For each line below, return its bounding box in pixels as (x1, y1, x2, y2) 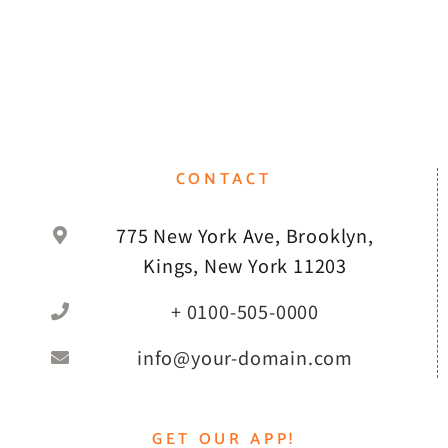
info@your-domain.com (137, 344, 354, 371)
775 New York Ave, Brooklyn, (116, 221, 374, 248)
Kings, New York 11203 (143, 251, 347, 278)
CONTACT (175, 165, 272, 193)
